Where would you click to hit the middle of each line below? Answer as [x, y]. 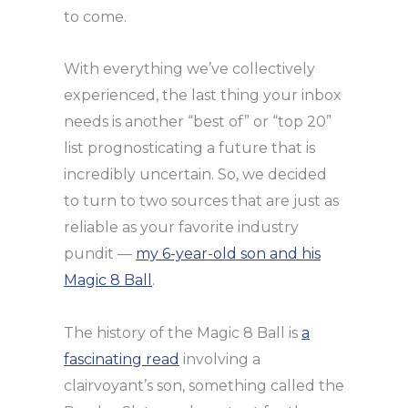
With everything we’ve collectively [189, 68]
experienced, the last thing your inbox [203, 95]
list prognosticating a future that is [189, 148]
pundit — [100, 253]
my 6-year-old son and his [228, 253]
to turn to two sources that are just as [201, 200]
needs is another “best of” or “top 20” [198, 121]
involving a [220, 359]
